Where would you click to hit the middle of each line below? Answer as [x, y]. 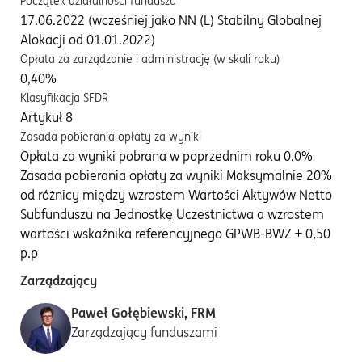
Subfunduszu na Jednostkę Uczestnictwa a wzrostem [172, 214]
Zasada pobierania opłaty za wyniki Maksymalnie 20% [176, 175]
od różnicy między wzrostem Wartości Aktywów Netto [176, 195]
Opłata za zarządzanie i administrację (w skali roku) [150, 59]
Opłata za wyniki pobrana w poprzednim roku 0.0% [166, 156]
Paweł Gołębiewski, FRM [143, 313]
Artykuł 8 [46, 117]
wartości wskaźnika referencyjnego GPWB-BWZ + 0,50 [175, 234]
